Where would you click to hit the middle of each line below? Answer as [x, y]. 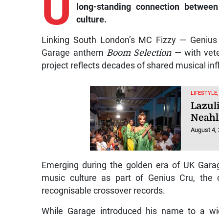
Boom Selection [139, 53]
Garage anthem [74, 53]
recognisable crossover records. [104, 191]
